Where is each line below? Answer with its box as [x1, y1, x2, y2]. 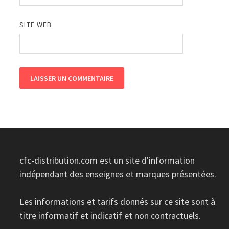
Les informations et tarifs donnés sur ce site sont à [19, 195, 216, 208]
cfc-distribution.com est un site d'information [19, 154, 195, 166]
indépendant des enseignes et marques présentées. [19, 168, 217, 180]
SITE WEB [19, 19, 52, 29]
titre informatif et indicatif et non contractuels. [19, 209, 201, 221]
